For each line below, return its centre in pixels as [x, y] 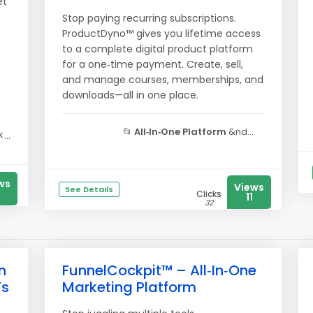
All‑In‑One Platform [180, 132]
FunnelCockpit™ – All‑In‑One [159, 270]
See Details [89, 189]
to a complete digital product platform [158, 49]
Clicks [209, 194]
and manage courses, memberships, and [163, 80]
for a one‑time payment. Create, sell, [153, 64]
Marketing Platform [129, 287]
